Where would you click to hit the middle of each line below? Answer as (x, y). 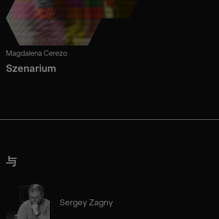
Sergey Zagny (86, 202)
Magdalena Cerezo (37, 53)
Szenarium (31, 68)
